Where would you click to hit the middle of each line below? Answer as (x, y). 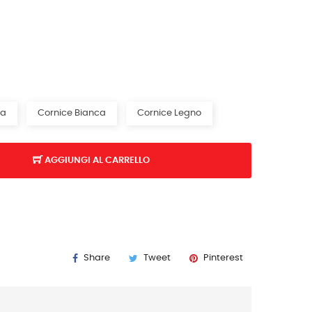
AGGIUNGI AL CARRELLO (97, 161)
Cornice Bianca (72, 113)
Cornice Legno (169, 113)
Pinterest (223, 258)
